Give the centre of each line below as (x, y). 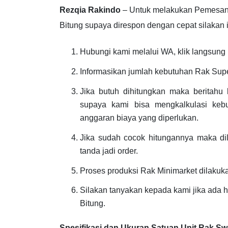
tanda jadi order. (109, 151)
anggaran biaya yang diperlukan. (139, 118)
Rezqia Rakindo (90, 10)
